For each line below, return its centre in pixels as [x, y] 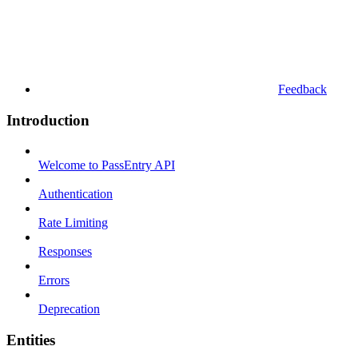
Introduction [48, 120]
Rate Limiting [73, 223]
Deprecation [69, 309]
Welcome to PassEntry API [107, 165]
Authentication [76, 194]
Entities [31, 340]
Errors [54, 280]
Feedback [302, 89]
